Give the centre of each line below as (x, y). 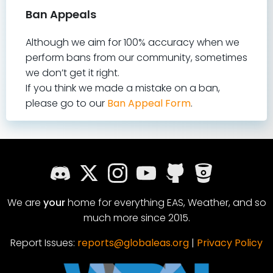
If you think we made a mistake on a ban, (123, 88)
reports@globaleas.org (133, 243)
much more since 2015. (136, 218)
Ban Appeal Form (149, 103)
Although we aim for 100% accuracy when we (133, 42)
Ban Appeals (61, 14)
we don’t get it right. (73, 73)
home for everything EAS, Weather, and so (165, 203)
